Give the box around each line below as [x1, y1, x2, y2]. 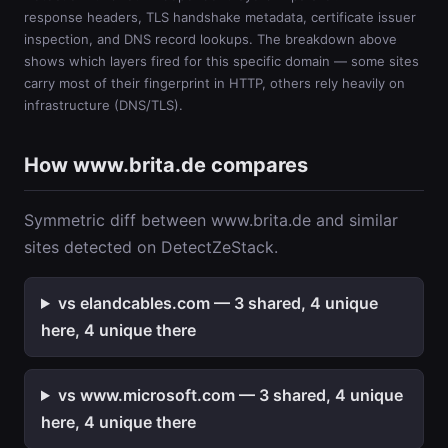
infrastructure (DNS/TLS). [24, 97, 183, 113]
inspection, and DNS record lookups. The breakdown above [24, 31, 397, 47]
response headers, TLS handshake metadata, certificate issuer [24, 9, 416, 25]
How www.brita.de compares [24, 153, 308, 177]
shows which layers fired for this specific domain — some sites [24, 53, 419, 69]
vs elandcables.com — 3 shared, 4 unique [57, 293, 378, 313]
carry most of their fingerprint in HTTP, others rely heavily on [24, 75, 405, 91]
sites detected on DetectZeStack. [24, 237, 278, 257]
